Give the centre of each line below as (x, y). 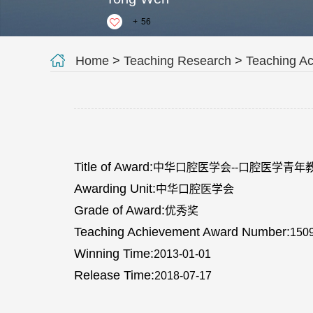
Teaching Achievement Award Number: (182, 232)
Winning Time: (114, 254)
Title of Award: (114, 167)
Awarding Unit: (115, 189)
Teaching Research (177, 61)
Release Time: (114, 275)
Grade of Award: (119, 210)
